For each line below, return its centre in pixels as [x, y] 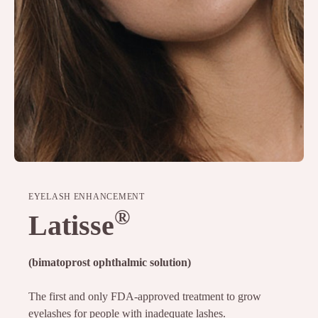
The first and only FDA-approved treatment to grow [145, 296]
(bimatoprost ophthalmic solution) [110, 262]
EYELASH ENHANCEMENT [87, 197]
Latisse [71, 225]
